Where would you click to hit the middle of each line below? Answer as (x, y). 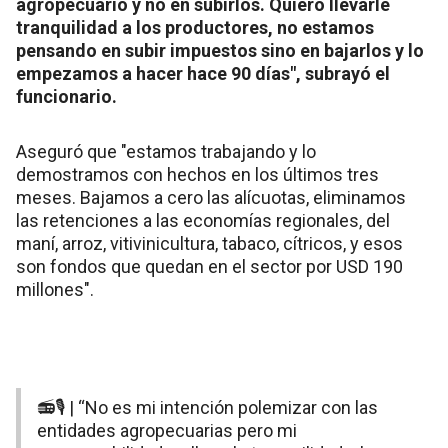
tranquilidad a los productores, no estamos (195, 27)
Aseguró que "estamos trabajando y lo (166, 151)
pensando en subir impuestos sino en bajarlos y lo (220, 50)
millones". (55, 289)
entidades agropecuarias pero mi (167, 430)
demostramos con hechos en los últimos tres (197, 174)
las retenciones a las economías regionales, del (203, 220)
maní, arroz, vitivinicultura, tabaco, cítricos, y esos (209, 243)
